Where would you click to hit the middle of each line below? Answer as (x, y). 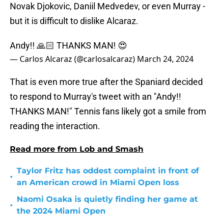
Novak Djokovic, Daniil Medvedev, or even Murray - (108, 6)
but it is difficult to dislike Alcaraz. (74, 21)
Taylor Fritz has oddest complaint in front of (108, 171)
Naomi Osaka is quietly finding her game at (107, 199)
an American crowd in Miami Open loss (98, 183)
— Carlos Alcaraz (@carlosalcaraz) (73, 59)
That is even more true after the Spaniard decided (106, 82)
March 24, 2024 (165, 59)
